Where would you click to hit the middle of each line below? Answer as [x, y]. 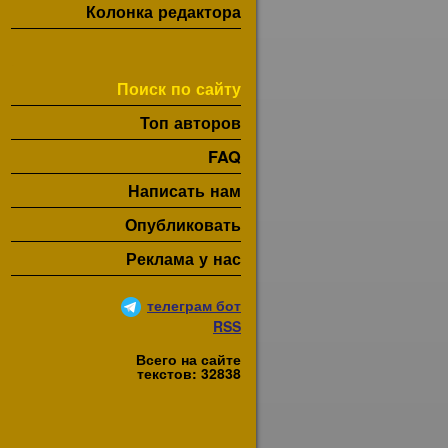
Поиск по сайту [179, 88]
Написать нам [184, 190]
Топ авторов [190, 122]
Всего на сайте [188, 359]
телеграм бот [194, 304]
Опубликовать [183, 224]
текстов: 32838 [189, 373]
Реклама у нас [183, 258]
